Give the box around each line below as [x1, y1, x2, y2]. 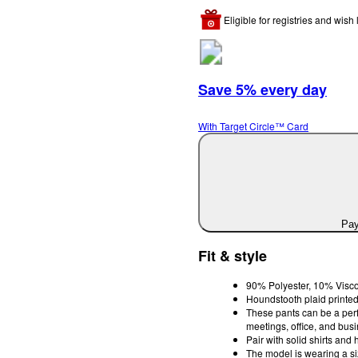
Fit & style [198, 245, 267, 266]
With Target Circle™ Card [198, 119, 308, 133]
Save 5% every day [198, 78, 327, 100]
